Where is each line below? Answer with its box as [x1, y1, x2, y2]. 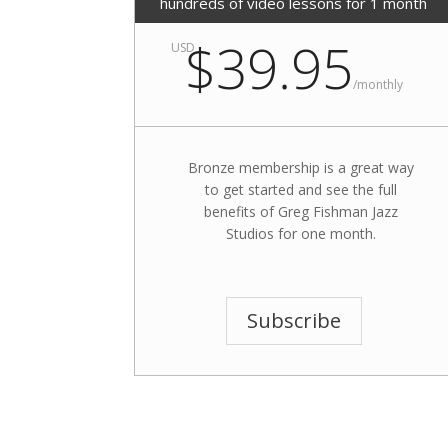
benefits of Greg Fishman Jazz [203, 202, 398, 222]
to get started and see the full [204, 180, 397, 200]
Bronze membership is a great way [187, 158, 414, 178]
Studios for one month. [225, 224, 376, 244]
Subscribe [246, 307, 341, 335]
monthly [356, 76, 403, 94]
